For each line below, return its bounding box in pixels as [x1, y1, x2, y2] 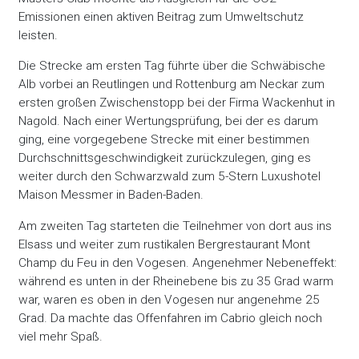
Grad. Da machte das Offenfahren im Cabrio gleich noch [18, 310, 323, 325]
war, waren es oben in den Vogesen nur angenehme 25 [18, 292, 321, 307]
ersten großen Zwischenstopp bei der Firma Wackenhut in [18, 95, 336, 111]
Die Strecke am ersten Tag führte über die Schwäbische [18, 58, 326, 74]
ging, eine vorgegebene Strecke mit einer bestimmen [18, 132, 310, 147]
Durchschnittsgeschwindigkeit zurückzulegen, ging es [18, 151, 312, 166]
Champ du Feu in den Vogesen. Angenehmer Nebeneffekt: [18, 255, 337, 270]
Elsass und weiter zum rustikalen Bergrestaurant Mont [18, 236, 311, 252]
